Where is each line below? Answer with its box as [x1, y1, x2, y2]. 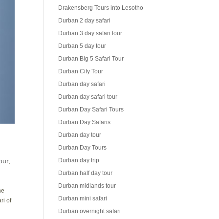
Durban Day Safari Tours [58, 106, 124, 113]
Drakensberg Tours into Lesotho [58, 4, 144, 12]
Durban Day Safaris [58, 119, 111, 126]
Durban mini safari [58, 195, 108, 202]
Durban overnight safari [58, 208, 121, 215]
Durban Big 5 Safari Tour [58, 55, 124, 63]
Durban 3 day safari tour [58, 30, 123, 37]
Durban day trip [58, 157, 100, 164]
